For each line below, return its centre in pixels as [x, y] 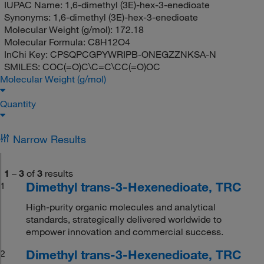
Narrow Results [49, 139]
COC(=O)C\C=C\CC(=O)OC [101, 66]
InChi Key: [27, 54]
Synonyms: [28, 17]
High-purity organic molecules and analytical [121, 207]
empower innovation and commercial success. [125, 231]
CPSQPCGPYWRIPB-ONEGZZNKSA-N [133, 54]
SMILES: [23, 66]
